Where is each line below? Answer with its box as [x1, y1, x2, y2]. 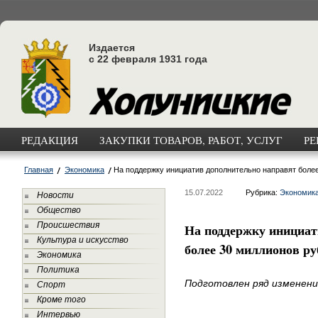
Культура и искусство [37, 235, 128, 245]
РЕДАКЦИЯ [21, 133, 78, 147]
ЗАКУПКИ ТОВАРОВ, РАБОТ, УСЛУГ [99, 133, 283, 147]
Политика [37, 265, 79, 275]
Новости [37, 190, 74, 200]
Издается [89, 42, 135, 53]
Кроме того [37, 295, 86, 305]
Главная [24, 165, 53, 174]
